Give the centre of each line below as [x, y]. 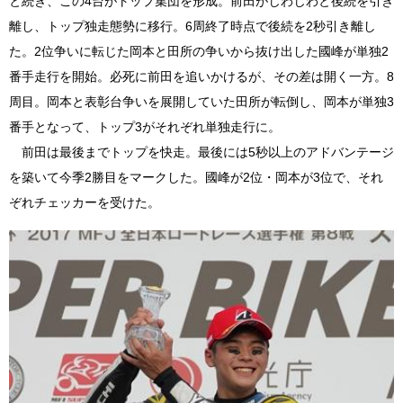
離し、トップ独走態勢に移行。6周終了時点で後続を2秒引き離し [193, 27]
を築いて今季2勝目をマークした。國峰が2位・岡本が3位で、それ [196, 178]
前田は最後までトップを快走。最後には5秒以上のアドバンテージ [201, 152]
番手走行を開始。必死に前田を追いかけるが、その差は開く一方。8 [201, 77]
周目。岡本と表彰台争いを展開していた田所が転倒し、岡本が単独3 [201, 102]
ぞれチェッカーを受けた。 [85, 203]
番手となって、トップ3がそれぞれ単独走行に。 [145, 127]
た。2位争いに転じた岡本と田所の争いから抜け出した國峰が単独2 [199, 52]
